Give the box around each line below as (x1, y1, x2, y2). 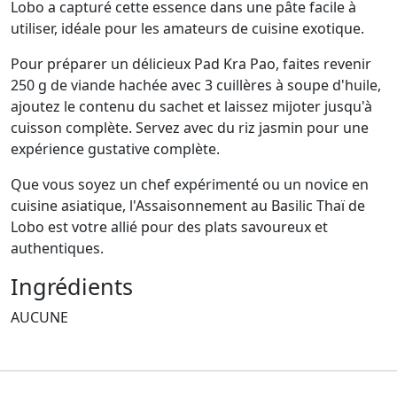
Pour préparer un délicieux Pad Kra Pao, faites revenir (11, 54, 371, 74)
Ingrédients (11, 271, 133, 302)
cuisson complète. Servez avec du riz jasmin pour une (11, 118, 369, 138)
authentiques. (11, 238, 104, 259)
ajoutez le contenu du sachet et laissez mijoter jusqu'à (11, 97, 372, 117)
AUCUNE (11, 307, 68, 328)
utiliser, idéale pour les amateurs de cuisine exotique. (11, 19, 364, 39)
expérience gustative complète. (11, 139, 220, 160)
